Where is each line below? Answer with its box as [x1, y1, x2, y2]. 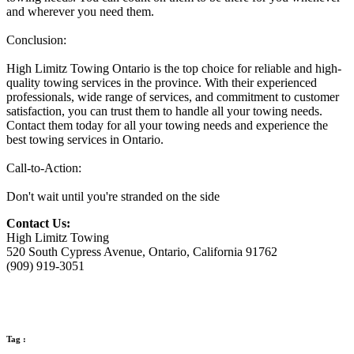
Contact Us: [6, 216, 70, 230]
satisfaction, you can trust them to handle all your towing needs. [6, 104, 322, 118]
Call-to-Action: [6, 160, 81, 175]
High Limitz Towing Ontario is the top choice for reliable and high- [6, 61, 341, 75]
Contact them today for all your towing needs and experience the [6, 118, 328, 132]
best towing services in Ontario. [6, 132, 164, 146]
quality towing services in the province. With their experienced [6, 75, 317, 89]
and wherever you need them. [6, 4, 154, 18]
